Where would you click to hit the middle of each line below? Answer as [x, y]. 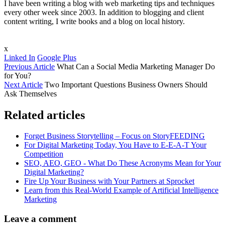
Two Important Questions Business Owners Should [126, 84]
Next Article [23, 84]
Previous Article [29, 66]
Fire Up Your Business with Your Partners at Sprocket [109, 181]
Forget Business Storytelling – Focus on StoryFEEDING [115, 136]
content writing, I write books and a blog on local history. [94, 21]
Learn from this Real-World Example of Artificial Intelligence [121, 190]
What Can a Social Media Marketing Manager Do [136, 66]
